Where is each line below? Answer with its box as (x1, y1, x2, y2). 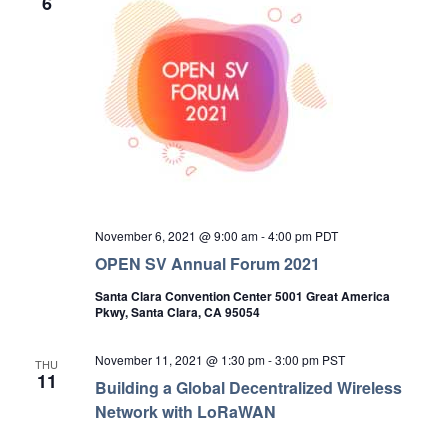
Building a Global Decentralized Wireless (94, 375, 402, 399)
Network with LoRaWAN (94, 399, 276, 423)
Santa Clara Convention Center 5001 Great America (94, 286, 390, 305)
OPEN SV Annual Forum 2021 (94, 251, 320, 275)
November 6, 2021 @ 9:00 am (94, 226, 258, 244)
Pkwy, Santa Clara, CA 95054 (94, 302, 260, 321)
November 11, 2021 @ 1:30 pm (94, 350, 265, 368)
